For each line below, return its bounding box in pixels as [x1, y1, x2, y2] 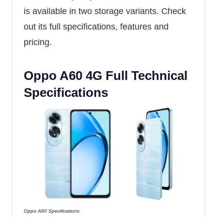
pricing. [24, 37, 52, 47]
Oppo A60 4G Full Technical [24, 68, 187, 83]
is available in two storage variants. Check [24, 6, 186, 16]
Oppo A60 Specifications [24, 208, 79, 214]
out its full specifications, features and [24, 21, 169, 31]
